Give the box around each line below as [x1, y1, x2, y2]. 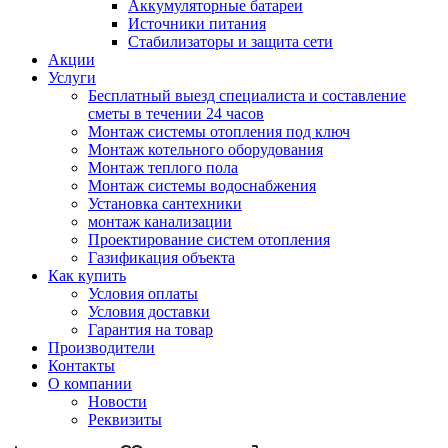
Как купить [48, 267, 126, 284]
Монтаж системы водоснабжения [88, 177, 316, 194]
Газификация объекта [88, 249, 235, 266]
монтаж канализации [88, 213, 232, 230]
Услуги [48, 69, 96, 86]
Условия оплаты [88, 285, 198, 302]
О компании [48, 375, 132, 392]
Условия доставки [88, 303, 210, 320]
